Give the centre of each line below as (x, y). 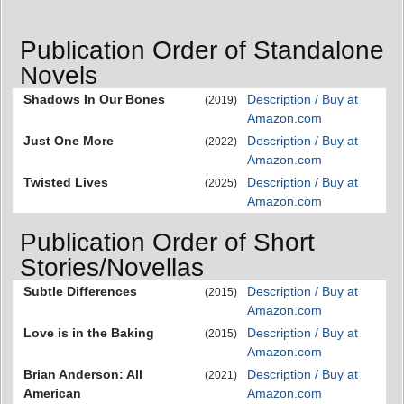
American (52, 394)
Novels (59, 75)
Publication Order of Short (167, 243)
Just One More (69, 140)
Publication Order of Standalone (202, 50)
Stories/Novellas (112, 268)
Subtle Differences (80, 292)
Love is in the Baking (89, 333)
